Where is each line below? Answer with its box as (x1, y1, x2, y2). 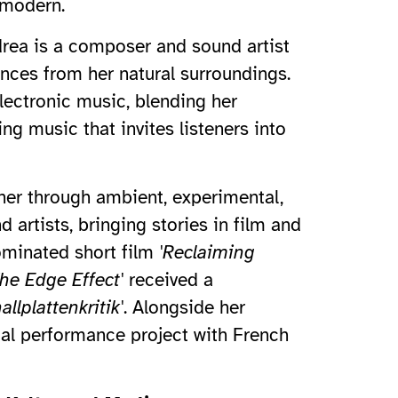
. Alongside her (123, 296, 245, 320)
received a (123, 268, 213, 292)
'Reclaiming (159, 241, 255, 265)
